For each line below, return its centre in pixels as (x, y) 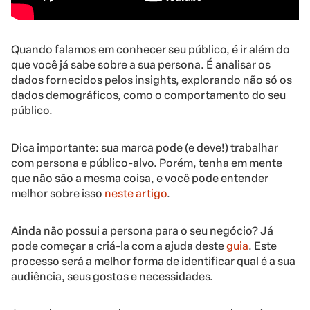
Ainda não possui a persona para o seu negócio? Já (142, 230)
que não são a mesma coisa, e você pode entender (140, 178)
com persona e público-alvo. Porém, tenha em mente (147, 163)
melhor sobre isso (58, 193)
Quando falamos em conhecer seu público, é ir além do (151, 49)
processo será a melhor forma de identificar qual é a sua (153, 261)
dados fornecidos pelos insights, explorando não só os (152, 80)
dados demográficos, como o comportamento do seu (148, 95)
